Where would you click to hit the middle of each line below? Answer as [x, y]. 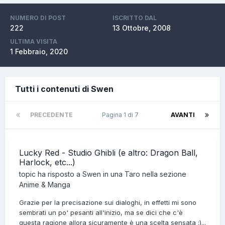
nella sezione [163, 174]
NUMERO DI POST [38, 18]
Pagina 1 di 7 [122, 115]
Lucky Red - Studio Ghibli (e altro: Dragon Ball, [108, 153]
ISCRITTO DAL [135, 18]
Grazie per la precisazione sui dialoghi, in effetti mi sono [108, 202]
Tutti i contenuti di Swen [64, 89]
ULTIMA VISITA [34, 41]
